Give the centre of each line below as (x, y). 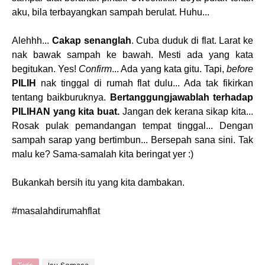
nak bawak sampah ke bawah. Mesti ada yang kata (132, 55)
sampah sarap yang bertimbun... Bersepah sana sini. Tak (132, 140)
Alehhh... (32, 41)
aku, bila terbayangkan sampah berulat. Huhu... (111, 12)
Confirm (96, 69)
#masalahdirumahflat (56, 211)
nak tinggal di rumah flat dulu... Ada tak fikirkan (145, 83)
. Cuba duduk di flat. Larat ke (192, 41)
